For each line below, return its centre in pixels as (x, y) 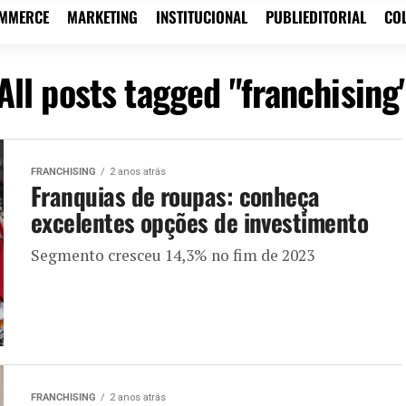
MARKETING (102, 16)
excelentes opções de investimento (200, 222)
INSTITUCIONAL (202, 16)
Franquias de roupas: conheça (175, 195)
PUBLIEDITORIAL (316, 16)
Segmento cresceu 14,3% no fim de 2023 (173, 255)
